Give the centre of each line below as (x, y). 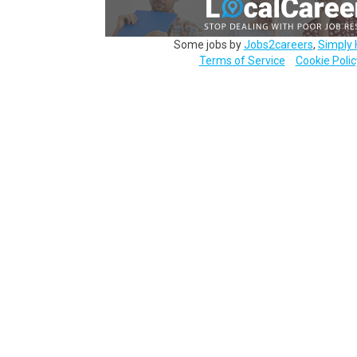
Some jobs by (208, 45)
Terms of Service (242, 61)
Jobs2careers (278, 45)
